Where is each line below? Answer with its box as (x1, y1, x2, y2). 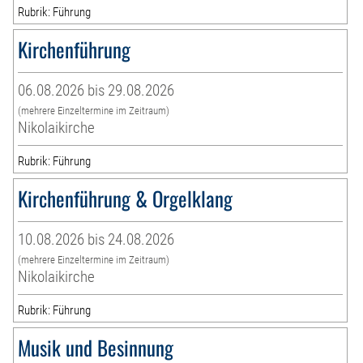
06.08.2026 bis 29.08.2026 (18, 80, 175, 100)
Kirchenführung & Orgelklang (18, 182, 233, 213)
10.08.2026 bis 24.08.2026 (18, 229, 175, 249)
